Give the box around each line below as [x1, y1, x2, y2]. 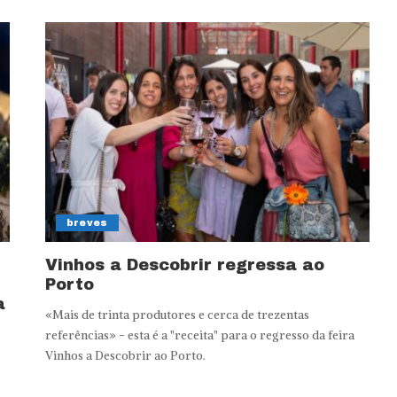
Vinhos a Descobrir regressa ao [44, 255, 324, 274]
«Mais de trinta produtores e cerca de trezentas [44, 307, 309, 323]
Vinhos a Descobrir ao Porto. [44, 347, 206, 363]
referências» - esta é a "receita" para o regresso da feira [44, 327, 354, 343]
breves [66, 216, 108, 228]
